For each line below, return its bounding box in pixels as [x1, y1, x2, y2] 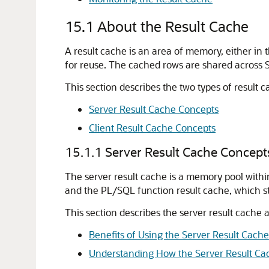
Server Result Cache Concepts [89, 103, 219, 115]
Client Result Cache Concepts [89, 121, 216, 134]
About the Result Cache [97, 17, 249, 35]
